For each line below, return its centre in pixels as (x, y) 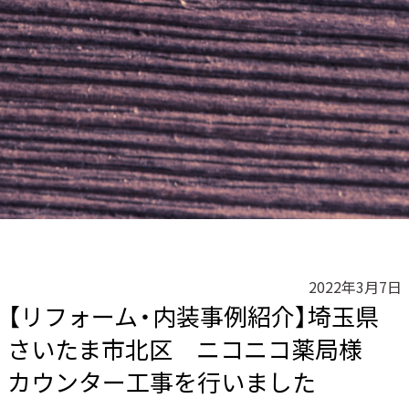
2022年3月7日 (355, 287)
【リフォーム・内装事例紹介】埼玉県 (193, 316)
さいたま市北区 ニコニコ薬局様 (197, 349)
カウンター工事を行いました (162, 382)
